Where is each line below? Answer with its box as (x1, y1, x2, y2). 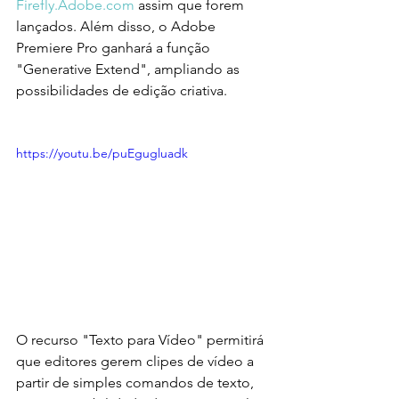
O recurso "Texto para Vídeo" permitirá (16, 330, 267, 348)
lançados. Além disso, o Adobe (16, 18, 219, 36)
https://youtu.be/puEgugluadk (16, 145, 188, 162)
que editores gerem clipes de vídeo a (16, 352, 257, 370)
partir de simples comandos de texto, (16, 373, 257, 391)
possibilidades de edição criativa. (16, 82, 227, 100)
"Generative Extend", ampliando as (16, 61, 243, 78)
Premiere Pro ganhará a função (16, 39, 214, 57)
